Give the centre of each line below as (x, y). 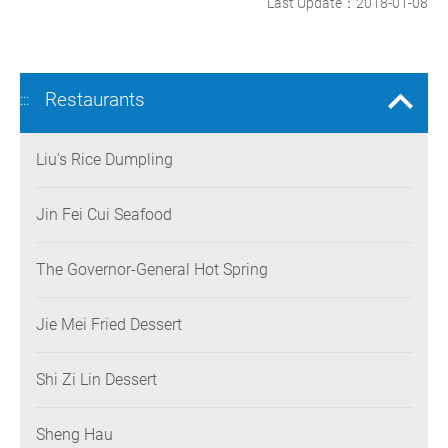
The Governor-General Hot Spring (152, 270)
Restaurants (95, 100)
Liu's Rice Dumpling (104, 160)
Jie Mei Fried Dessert (109, 325)
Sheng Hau (74, 435)
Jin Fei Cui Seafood (104, 215)
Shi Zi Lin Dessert (96, 380)
